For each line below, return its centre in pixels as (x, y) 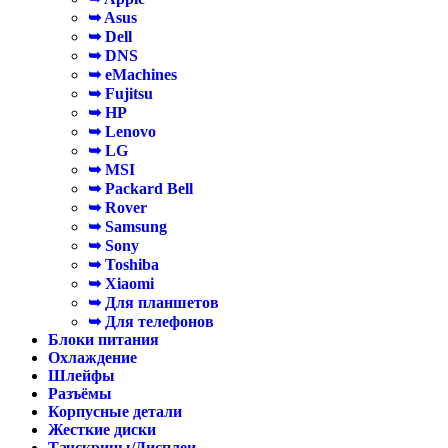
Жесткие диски (102, 429)
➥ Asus (112, 17)
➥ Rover (117, 207)
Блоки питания (103, 339)
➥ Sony (113, 245)
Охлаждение (92, 357)
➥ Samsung (127, 226)
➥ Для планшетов (153, 302)
